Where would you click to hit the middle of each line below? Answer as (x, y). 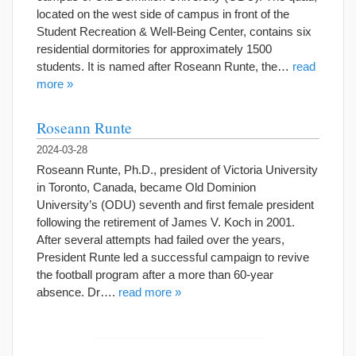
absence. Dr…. (77, 292)
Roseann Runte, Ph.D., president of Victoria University (177, 170)
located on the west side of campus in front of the (163, 14)
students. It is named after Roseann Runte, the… (164, 66)
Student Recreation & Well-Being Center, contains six (174, 31)
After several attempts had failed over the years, (161, 240)
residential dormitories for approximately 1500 (154, 49)
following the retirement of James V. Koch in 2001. (166, 222)
